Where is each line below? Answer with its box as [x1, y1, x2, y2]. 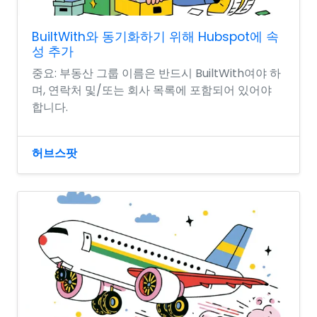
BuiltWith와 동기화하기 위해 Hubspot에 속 [32, 28, 279, 45]
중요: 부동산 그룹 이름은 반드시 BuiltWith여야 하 [32, 64, 281, 81]
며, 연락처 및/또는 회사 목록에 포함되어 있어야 [32, 81, 272, 98]
